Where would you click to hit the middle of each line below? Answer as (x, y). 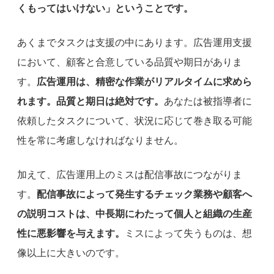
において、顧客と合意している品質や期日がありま (130, 62)
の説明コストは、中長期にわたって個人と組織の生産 (135, 213)
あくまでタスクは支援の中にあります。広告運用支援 (135, 42)
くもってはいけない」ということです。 (105, 8)
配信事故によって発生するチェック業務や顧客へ (144, 194)
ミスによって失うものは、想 (188, 233)
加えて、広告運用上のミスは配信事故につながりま (130, 174)
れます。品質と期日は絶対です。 (91, 101)
